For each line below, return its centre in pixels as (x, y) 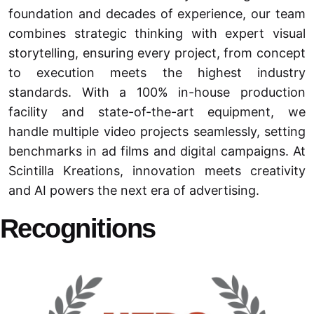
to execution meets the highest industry (157, 73)
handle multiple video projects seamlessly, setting (157, 132)
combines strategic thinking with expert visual (157, 34)
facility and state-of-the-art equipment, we (157, 112)
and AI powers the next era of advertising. (134, 191)
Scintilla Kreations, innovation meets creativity (157, 171)
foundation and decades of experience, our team (157, 14)
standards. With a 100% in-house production (157, 93)
